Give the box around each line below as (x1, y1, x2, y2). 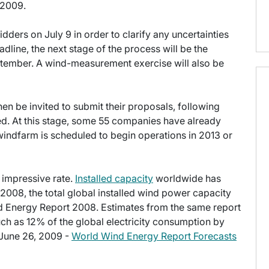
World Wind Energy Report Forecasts (71, 230, 237, 243)
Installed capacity (75, 172, 153, 185)
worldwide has (153, 172, 221, 185)
